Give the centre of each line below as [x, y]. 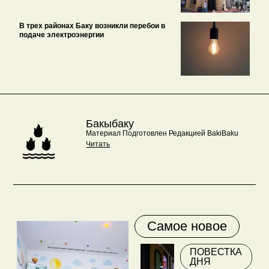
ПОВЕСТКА [216, 252]
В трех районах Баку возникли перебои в [92, 26]
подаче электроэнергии [62, 35]
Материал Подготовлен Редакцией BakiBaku [162, 133]
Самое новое [187, 226]
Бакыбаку [110, 123]
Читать [98, 144]
